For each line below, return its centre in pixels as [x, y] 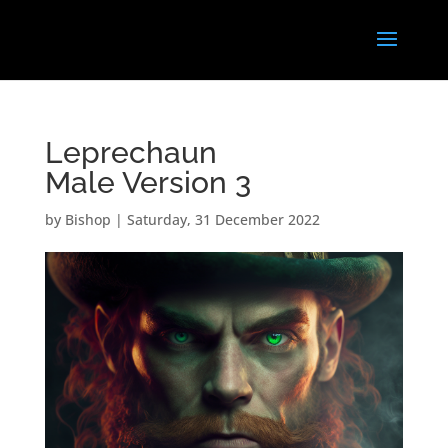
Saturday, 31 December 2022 [223, 219]
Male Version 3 [147, 182]
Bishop [87, 219]
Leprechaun [130, 152]
